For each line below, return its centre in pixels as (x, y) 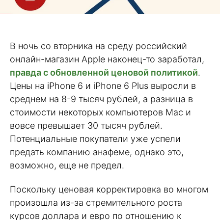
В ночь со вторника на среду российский (98, 46)
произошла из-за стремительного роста (96, 202)
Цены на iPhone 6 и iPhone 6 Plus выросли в (103, 86)
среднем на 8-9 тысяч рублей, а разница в (101, 99)
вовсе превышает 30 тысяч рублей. (86, 126)
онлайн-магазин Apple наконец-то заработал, (107, 59)
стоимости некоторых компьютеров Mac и (100, 112)
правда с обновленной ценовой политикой (104, 73)
